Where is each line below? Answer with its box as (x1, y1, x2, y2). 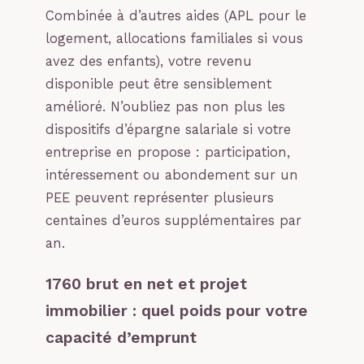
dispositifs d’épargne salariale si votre (45, 121, 291, 137)
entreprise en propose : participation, (45, 144, 290, 160)
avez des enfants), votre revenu (45, 53, 252, 69)
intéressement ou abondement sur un (45, 167, 298, 183)
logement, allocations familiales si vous (45, 30, 303, 46)
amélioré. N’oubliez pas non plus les (45, 98, 285, 115)
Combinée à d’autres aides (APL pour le (45, 7, 306, 24)
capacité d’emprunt (45, 328, 197, 348)
